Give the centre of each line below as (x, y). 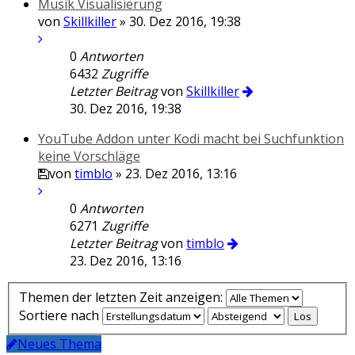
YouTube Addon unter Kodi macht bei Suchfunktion (191, 139)
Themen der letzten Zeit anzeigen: (122, 297)
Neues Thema (59, 344)
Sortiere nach (61, 315)
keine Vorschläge (89, 156)
